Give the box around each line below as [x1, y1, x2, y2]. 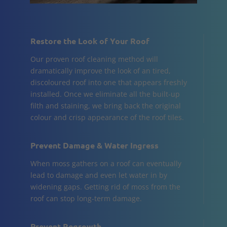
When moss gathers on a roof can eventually [30, 158, 181, 168]
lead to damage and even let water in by [30, 170, 167, 180]
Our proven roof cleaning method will [30, 54, 158, 64]
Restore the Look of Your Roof [30, 35, 149, 46]
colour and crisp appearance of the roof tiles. [30, 112, 184, 122]
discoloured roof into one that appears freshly [30, 77, 187, 87]
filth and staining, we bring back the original [30, 100, 181, 110]
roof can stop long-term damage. [30, 193, 142, 203]
